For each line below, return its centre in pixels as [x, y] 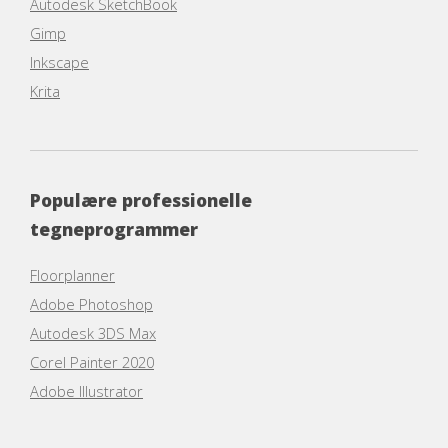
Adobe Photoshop [91, 304]
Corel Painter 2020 [92, 362]
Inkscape [59, 62]
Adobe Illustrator [86, 391]
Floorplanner [72, 275]
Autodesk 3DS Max [93, 333]
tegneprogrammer [114, 229]
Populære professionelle [141, 200]
